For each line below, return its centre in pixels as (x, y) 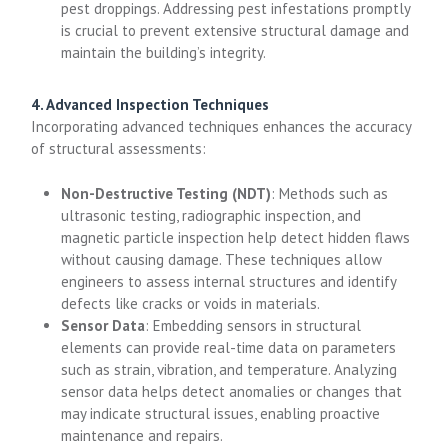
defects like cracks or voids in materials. (191, 303)
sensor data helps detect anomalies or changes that (232, 391)
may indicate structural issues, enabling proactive (221, 413)
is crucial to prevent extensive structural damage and (235, 30)
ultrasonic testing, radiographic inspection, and (211, 215)
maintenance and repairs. (142, 435)
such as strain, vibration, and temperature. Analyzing (229, 369)
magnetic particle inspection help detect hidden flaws (236, 237)
